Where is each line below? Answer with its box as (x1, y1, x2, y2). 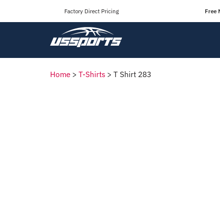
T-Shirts (79, 69, 105, 79)
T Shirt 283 (113, 69, 151, 79)
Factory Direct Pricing (64, 7, 119, 15)
